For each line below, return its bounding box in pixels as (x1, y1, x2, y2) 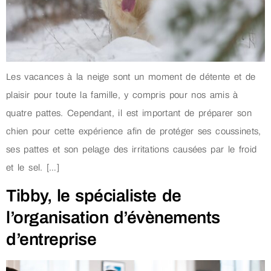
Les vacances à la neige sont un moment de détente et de (6, 71, 256, 82)
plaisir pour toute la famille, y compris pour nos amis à (6, 90, 238, 100)
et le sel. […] (6, 162, 59, 172)
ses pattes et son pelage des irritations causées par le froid (6, 144, 257, 154)
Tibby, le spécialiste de (6, 186, 181, 205)
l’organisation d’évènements (6, 207, 220, 227)
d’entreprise (6, 229, 96, 249)
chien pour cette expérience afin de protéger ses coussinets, (6, 126, 261, 136)
